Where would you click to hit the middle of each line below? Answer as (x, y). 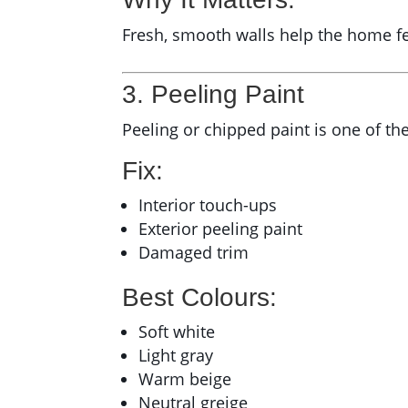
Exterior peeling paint (221, 229)
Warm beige (185, 379)
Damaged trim (194, 253)
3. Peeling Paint (214, 95)
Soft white (177, 332)
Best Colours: (200, 298)
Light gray (176, 356)
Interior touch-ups (208, 205)
